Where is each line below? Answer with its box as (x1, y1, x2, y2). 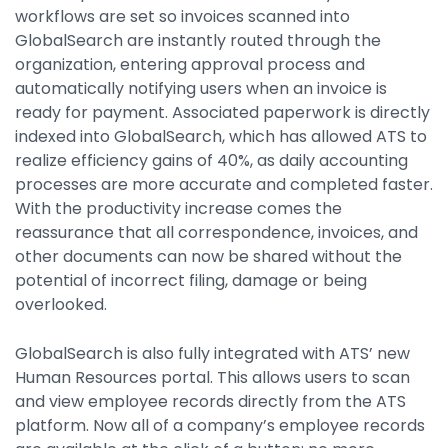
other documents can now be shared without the (15, 244, 402, 268)
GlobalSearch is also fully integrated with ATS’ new (15, 341, 410, 365)
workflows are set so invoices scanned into (15, 4, 350, 28)
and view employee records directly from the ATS (15, 389, 406, 413)
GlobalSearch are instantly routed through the (15, 28, 381, 52)
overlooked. (15, 292, 107, 316)
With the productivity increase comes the (15, 196, 342, 220)
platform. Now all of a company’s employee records (15, 413, 425, 437)
